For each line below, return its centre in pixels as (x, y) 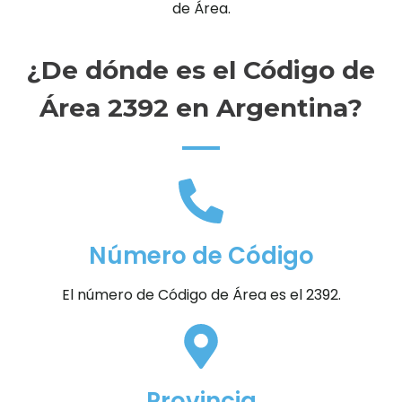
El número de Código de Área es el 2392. (201, 295)
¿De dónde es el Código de (201, 70)
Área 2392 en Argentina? (201, 108)
